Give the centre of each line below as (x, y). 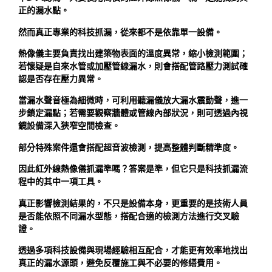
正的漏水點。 (44, 11)
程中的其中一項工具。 (61, 182)
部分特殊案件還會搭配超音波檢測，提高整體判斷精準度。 (129, 147)
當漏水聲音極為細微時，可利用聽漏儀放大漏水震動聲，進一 (133, 100)
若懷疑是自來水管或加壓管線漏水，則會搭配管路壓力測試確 (133, 66)
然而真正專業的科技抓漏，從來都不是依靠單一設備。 (120, 32)
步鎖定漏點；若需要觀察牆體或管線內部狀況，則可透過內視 (133, 113)
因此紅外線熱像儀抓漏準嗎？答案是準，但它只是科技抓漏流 (133, 169)
